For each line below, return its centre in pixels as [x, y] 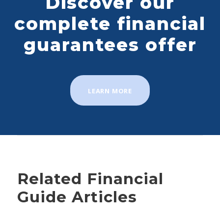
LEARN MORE [110, 91]
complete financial [110, 24]
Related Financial [90, 179]
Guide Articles [77, 197]
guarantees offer [110, 45]
